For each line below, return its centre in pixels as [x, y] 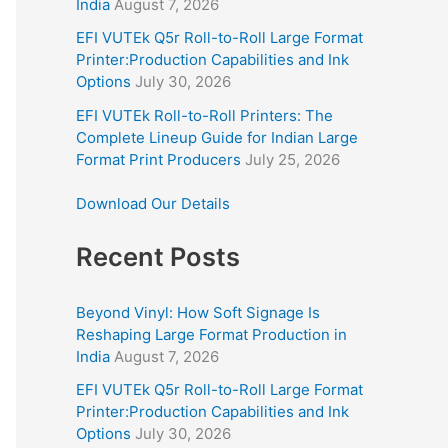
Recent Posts [158, 256]
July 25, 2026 [292, 159]
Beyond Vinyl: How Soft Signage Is [198, 312]
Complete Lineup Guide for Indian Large [217, 137]
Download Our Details [153, 204]
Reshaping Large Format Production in [211, 334]
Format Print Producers [158, 159]
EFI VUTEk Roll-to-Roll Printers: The [204, 115]
